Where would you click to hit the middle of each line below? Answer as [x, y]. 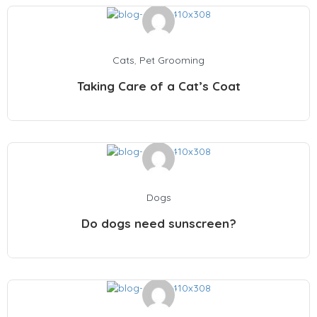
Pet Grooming [172, 60]
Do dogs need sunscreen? [158, 223]
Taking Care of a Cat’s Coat [158, 86]
